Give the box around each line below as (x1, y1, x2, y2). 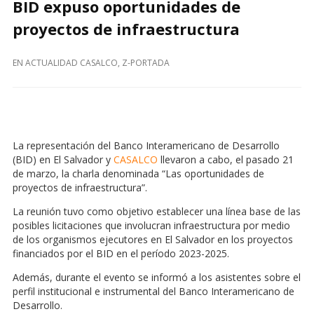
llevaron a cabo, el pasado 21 (158, 153, 294, 167)
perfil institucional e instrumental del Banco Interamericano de (13, 285, 294, 299)
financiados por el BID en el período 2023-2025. (13, 247, 232, 261)
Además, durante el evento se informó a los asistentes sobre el (13, 271, 301, 285)
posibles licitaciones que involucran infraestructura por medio (13, 219, 290, 233)
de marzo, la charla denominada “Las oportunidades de (13, 167, 264, 181)
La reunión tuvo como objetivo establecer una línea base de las (13, 205, 301, 219)
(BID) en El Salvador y (13, 153, 114, 167)
